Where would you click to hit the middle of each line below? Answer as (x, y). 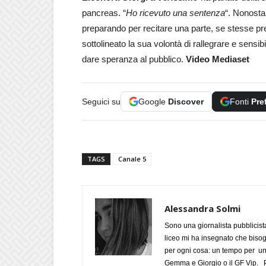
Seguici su (101, 101)
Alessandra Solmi (202, 208)
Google (153, 101)
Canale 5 (132, 159)
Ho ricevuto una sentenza (175, 12)
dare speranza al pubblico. (134, 59)
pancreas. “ (104, 12)
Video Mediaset (218, 59)
